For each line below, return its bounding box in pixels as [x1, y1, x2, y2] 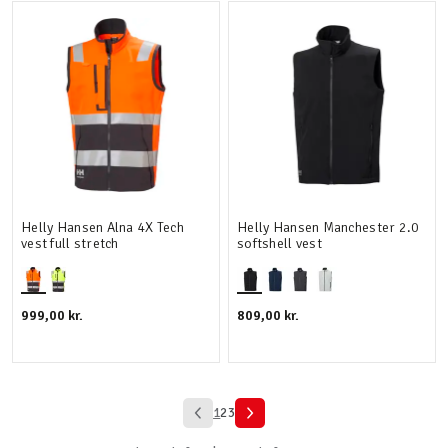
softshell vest [237, 235, 322, 252]
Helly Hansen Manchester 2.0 [237, 219, 420, 236]
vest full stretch [21, 235, 119, 252]
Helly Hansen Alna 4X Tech [21, 219, 184, 236]
